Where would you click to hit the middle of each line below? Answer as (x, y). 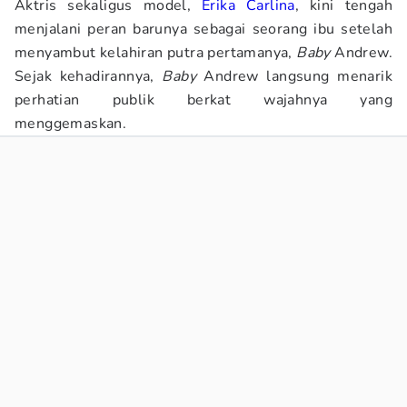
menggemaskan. (71, 124)
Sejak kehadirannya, (89, 76)
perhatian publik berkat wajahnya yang (203, 100)
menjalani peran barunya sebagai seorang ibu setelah (203, 29)
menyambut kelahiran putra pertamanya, (156, 53)
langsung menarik (329, 76)
